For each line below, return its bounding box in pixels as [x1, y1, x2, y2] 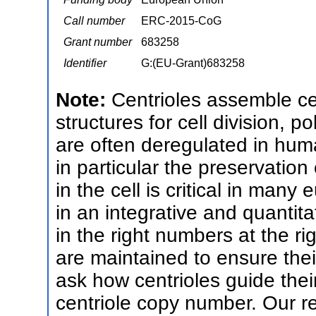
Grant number [63, 36, 132, 48]
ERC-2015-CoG [141, 15, 221, 27]
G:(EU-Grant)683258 [141, 57, 245, 69]
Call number [63, 15, 125, 27]
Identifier [63, 57, 107, 69]
